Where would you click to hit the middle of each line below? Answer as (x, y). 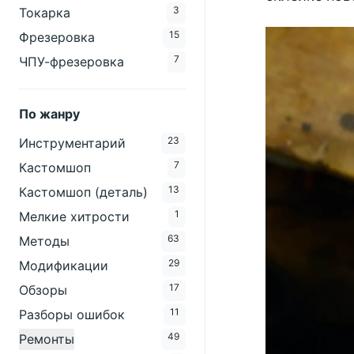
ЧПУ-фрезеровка (72, 62)
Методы (44, 241)
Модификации (64, 265)
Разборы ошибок (72, 314)
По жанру (49, 114)
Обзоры (43, 290)
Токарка (45, 13)
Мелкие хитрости (74, 217)
